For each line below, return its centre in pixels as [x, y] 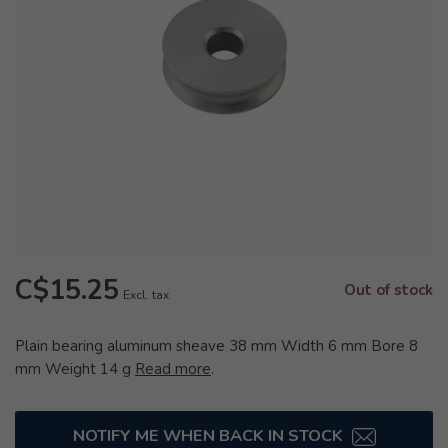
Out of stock [388, 290]
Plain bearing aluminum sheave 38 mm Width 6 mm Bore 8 [216, 346]
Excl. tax [146, 295]
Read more [173, 369]
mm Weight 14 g [75, 369]
